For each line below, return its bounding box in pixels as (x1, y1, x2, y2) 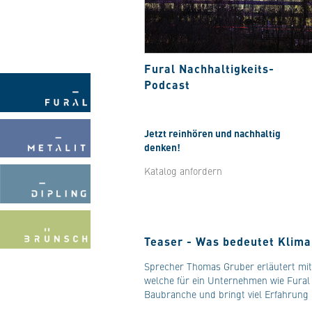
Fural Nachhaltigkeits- (144, 61, 274, 77)
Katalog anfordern (144, 164, 222, 178)
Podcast (144, 77, 190, 93)
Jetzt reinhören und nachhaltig (144, 126, 281, 140)
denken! (144, 140, 180, 154)
